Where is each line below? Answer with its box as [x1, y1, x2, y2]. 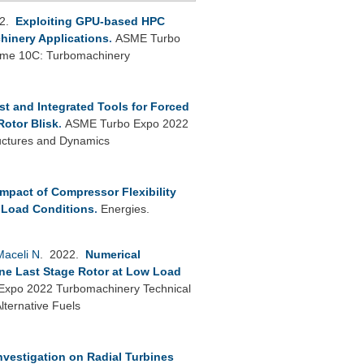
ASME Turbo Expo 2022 [65, 116, 188, 130]
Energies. [101, 201, 149, 215]
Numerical [85, 247, 141, 261]
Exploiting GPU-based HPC [15, 14, 165, 28]
